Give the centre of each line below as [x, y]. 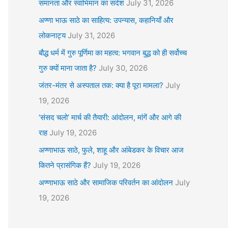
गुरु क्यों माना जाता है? [68, 68]
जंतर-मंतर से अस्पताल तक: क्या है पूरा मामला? [101, 85]
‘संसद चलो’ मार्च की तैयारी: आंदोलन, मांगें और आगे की [110, 118]
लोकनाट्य [52, 35]
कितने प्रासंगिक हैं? [65, 165]
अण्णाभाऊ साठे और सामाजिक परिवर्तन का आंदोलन [106, 182]
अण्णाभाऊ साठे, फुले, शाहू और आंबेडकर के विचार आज [111, 150]
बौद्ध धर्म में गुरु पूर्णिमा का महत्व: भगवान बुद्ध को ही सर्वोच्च [113, 52]
